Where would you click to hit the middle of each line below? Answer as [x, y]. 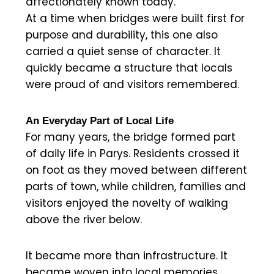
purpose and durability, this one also [122, 35]
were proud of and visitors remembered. [132, 84]
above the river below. [84, 219]
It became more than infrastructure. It [127, 255]
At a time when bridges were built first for [135, 18]
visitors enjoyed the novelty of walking [127, 203]
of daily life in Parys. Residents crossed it [133, 153]
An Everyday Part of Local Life [100, 120]
